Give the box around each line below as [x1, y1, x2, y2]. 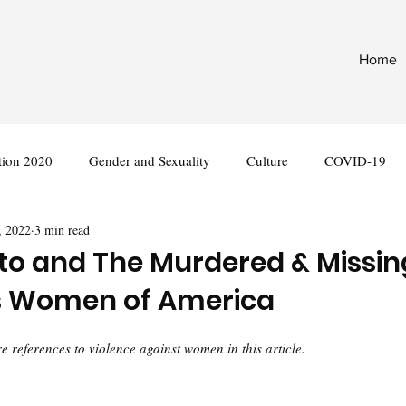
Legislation [101, 223, 164, 242]
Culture [246, 150, 288, 169]
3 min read [34, 220, 90, 238]
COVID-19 [324, 150, 386, 169]
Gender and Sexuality [89, 150, 210, 169]
